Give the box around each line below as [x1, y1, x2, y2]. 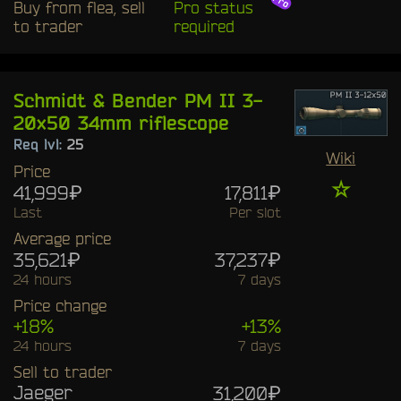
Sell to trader [13, 362, 112, 380]
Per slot [228, 203, 281, 220]
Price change [13, 295, 107, 314]
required [173, 16, 235, 35]
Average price [13, 228, 111, 247]
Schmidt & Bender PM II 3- [13, 89, 262, 111]
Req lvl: [13, 135, 67, 152]
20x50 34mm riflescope [13, 111, 229, 133]
